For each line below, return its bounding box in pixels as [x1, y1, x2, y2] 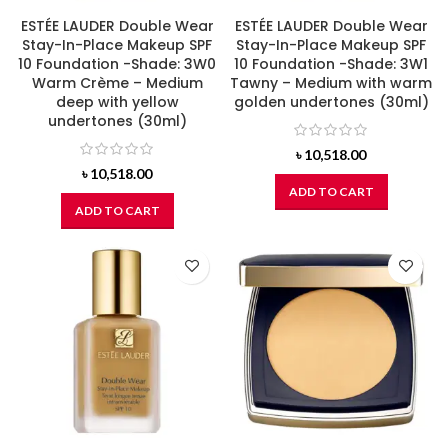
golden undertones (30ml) [233, 92, 429, 113]
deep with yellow [55, 92, 179, 113]
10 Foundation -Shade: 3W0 [18, 54, 216, 75]
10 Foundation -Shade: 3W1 [234, 54, 428, 75]
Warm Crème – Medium [31, 73, 203, 94]
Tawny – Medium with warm [230, 73, 432, 94]
